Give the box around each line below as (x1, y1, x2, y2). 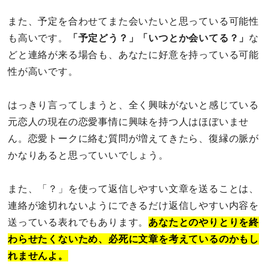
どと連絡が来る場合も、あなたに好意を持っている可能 (8, 48, 259, 60)
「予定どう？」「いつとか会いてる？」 (68, 32, 249, 44)
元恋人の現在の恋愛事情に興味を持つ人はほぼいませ (8, 115, 249, 127)
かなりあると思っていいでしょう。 (8, 149, 169, 161)
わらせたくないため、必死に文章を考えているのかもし (8, 233, 259, 245)
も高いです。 (8, 32, 68, 44)
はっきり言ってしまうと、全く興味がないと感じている (8, 99, 259, 111)
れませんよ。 (8, 249, 68, 261)
